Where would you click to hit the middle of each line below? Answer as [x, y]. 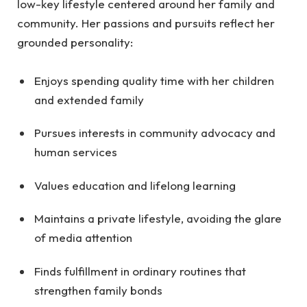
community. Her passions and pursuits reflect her [146, 23]
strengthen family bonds [98, 290]
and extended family [89, 99]
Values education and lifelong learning [135, 185]
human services [76, 152]
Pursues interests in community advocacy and [155, 133]
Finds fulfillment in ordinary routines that [140, 271]
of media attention [83, 238]
